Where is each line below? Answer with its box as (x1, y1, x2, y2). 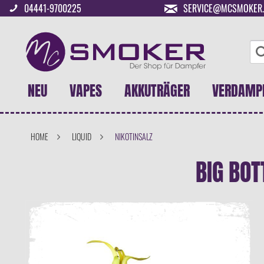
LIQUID (72, 130, 91, 143)
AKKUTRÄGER (124, 80, 190, 101)
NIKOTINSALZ (115, 130, 153, 143)
